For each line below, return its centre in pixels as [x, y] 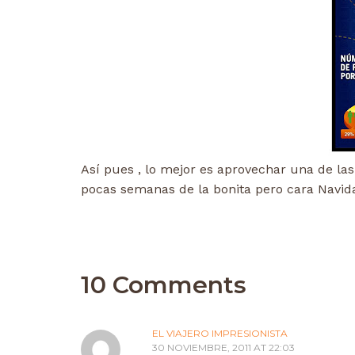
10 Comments [164, 284]
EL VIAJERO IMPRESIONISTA [220, 333]
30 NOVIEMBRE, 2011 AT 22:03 [223, 347]
